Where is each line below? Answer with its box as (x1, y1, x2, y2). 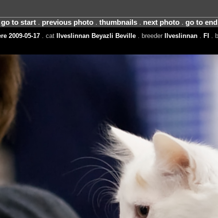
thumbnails (99, 18, 137, 26)
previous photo (41, 18, 93, 26)
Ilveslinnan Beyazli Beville (56, 32, 136, 39)
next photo (143, 18, 180, 26)
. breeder (135, 32, 164, 39)
